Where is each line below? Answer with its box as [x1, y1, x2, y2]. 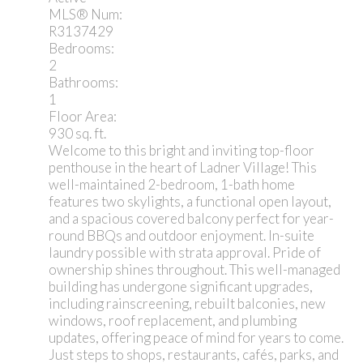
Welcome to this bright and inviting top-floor [49, 141, 314, 159]
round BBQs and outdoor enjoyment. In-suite [49, 226, 314, 244]
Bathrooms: [49, 73, 118, 91]
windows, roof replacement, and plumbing [49, 311, 297, 329]
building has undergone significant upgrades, [49, 277, 313, 295]
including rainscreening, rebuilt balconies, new [49, 294, 326, 312]
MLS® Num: [49, 5, 122, 23]
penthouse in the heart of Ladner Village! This [49, 158, 317, 176]
